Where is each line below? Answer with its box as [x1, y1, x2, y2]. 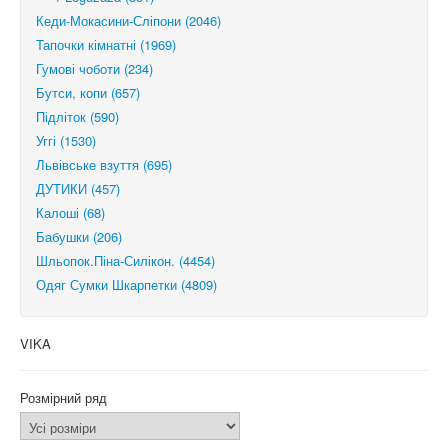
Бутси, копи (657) [36, 83, 140, 102]
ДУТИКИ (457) [36, 179, 120, 198]
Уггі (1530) [36, 131, 96, 150]
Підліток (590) [36, 107, 119, 126]
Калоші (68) [36, 203, 105, 222]
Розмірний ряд [20, 388, 107, 407]
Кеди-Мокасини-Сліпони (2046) [36, 11, 221, 30]
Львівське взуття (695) [36, 155, 172, 174]
